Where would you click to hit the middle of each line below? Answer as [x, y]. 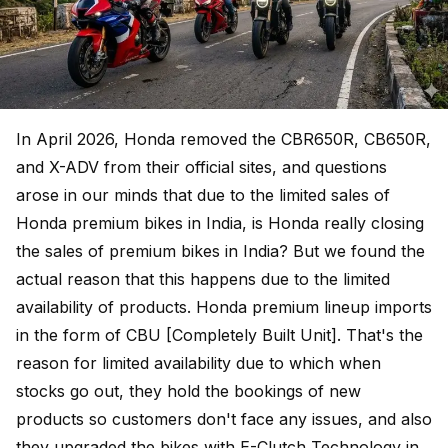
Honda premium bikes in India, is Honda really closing [220, 223]
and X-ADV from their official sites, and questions [201, 167]
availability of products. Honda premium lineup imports [224, 307]
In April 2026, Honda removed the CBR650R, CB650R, [223, 139]
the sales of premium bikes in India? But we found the [220, 251]
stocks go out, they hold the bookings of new [188, 391]
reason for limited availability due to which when [198, 363]
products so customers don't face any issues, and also [224, 419]
